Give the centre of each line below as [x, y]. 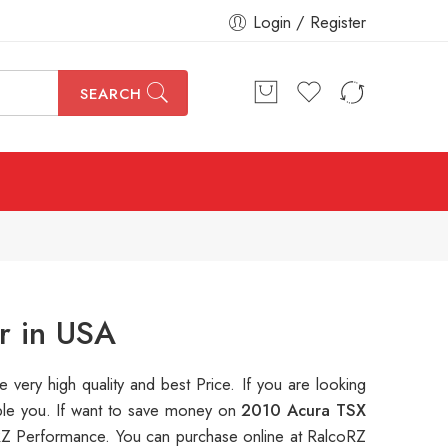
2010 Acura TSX [304, 410]
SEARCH [110, 94]
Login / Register [309, 22]
